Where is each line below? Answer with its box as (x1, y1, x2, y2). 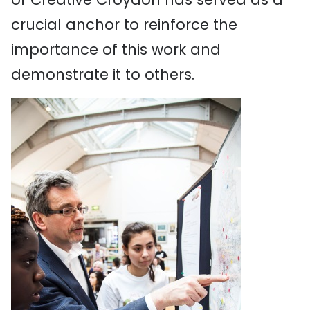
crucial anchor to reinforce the (11, 15, 237, 35)
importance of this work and (11, 39, 221, 60)
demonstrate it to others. (11, 64, 194, 84)
